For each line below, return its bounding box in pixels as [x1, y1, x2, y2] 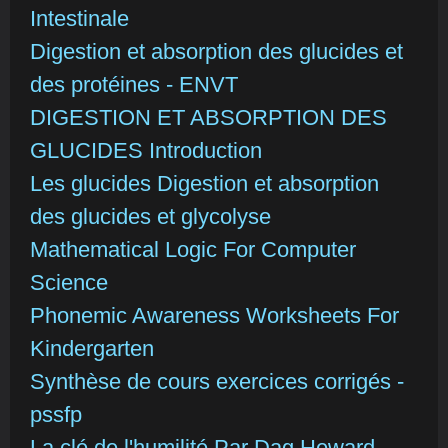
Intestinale [30, 6, 129, 32]
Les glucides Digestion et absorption [30, 171, 379, 197]
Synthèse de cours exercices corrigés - [30, 369, 404, 395]
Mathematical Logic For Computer [30, 237, 356, 263]
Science [30, 270, 108, 296]
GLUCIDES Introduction [30, 138, 262, 164]
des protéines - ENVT [30, 72, 238, 98]
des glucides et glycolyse [30, 204, 271, 230]
